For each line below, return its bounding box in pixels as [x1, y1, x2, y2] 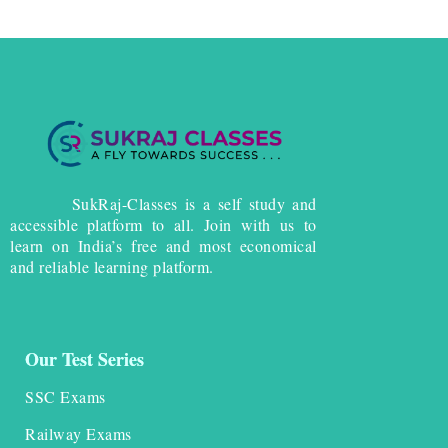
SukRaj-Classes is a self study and [10, 193, 317, 215]
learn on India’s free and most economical [10, 235, 317, 257]
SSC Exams [25, 386, 106, 408]
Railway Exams [25, 423, 132, 445]
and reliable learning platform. [10, 256, 214, 278]
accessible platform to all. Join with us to [10, 214, 317, 236]
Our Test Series [25, 346, 144, 373]
